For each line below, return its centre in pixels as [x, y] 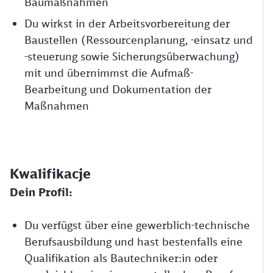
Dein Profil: [41, 192]
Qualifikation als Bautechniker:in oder [121, 258]
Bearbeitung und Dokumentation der [118, 89]
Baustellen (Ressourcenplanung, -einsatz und [139, 40]
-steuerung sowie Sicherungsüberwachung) [132, 56]
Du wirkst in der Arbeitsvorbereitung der [127, 23]
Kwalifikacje [50, 173]
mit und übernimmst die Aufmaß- [109, 73]
